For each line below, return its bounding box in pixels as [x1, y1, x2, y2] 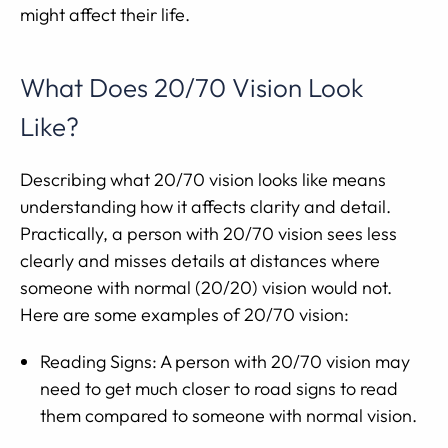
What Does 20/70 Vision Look [20, 71, 364, 104]
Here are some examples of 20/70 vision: [20, 303, 349, 326]
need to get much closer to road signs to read [40, 377, 398, 400]
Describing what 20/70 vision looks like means [20, 168, 386, 191]
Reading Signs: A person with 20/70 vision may [40, 350, 410, 373]
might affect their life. [20, 3, 190, 26]
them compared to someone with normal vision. [40, 404, 417, 427]
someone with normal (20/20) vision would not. [20, 276, 392, 299]
